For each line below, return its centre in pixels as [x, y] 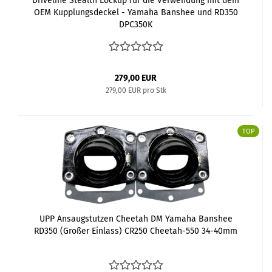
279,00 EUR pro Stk [136, 90]
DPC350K [136, 24]
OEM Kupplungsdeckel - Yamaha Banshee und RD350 [136, 12]
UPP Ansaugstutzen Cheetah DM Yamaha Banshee [136, 219]
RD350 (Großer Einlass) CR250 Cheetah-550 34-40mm [136, 231]
